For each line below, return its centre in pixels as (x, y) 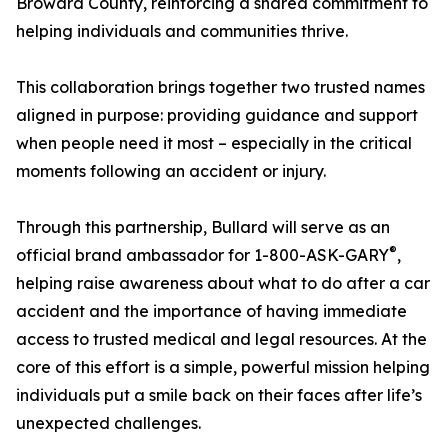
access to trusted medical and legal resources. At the (221, 339)
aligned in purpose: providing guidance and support (217, 115)
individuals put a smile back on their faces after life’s (219, 395)
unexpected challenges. (108, 423)
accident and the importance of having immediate (211, 311)
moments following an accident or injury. (171, 171)
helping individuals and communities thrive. (182, 31)
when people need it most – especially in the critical (214, 143)
